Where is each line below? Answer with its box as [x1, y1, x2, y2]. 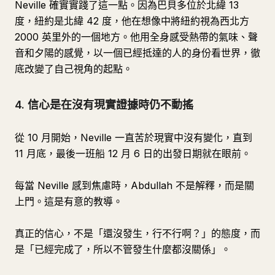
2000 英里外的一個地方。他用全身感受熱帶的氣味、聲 [15, 31, 258, 43]
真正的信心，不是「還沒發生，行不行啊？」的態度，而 [15, 227, 260, 239]
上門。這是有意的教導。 [15, 195, 123, 207]
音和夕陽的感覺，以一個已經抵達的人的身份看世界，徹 [15, 47, 260, 59]
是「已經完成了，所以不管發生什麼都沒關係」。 [15, 243, 231, 255]
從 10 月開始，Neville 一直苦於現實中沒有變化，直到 [15, 131, 252, 144]
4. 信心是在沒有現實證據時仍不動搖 [15, 98, 193, 111]
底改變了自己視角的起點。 [15, 63, 133, 75]
